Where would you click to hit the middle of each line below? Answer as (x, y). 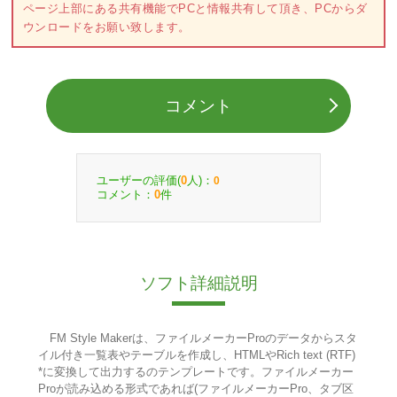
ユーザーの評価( (139, 180)
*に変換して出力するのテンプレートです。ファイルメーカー (195, 372)
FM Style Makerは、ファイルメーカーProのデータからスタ (197, 339)
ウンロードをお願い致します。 (106, 27)
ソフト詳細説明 (198, 284)
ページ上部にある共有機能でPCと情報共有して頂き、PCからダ (195, 9)
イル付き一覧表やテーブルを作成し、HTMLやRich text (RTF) (196, 355)
